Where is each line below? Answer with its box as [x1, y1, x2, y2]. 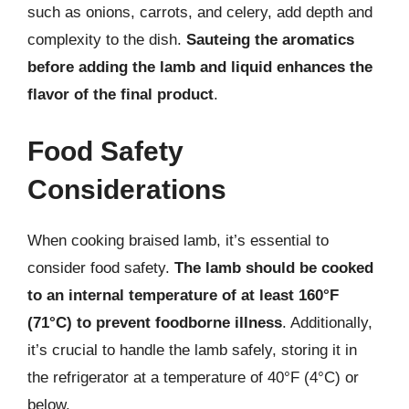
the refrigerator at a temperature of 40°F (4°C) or [27, 368, 359, 386]
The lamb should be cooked [174, 258, 373, 277]
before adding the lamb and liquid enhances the [27, 58, 372, 76]
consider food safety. [27, 258, 174, 277]
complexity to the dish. [27, 31, 186, 48]
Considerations [27, 173, 226, 204]
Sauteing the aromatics [186, 31, 354, 48]
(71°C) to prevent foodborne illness [27, 313, 282, 331]
